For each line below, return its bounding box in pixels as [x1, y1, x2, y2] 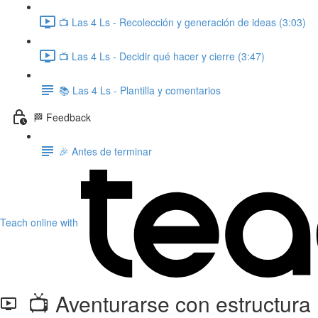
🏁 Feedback [33, 109, 91, 124]
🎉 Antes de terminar [59, 143, 152, 158]
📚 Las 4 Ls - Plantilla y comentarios [59, 82, 221, 97]
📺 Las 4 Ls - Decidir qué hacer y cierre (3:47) [59, 48, 265, 63]
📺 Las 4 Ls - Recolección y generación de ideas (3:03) [59, 14, 306, 29]
